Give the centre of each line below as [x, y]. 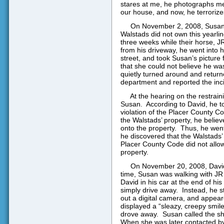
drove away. [139, 214]
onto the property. [148, 128]
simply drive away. [149, 190]
